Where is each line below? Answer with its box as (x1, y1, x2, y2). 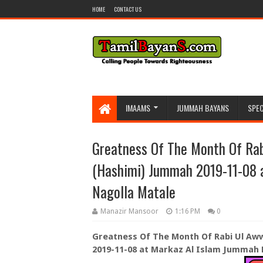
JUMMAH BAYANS (177, 102, 229, 114)
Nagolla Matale (92, 181, 176, 203)
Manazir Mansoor (100, 207, 159, 215)
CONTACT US (114, 5, 141, 14)
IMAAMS (126, 102, 150, 114)
